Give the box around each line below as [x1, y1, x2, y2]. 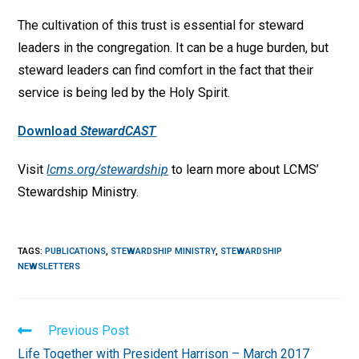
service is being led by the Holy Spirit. [18, 85, 231, 100]
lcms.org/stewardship [46, 162, 169, 177]
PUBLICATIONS [45, 246, 107, 256]
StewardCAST [80, 123, 157, 139]
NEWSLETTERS [18, 261, 81, 272]
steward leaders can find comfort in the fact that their [18, 63, 314, 78]
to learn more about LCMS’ [168, 162, 320, 177]
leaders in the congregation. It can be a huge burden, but [18, 40, 329, 55]
